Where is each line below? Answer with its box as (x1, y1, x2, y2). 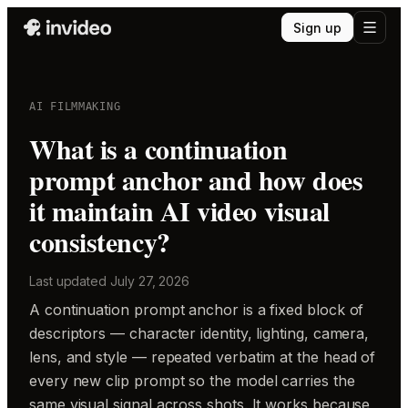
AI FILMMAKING (29, 100, 121, 113)
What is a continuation (29, 128, 288, 168)
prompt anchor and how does (29, 159, 363, 199)
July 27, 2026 (110, 273, 190, 289)
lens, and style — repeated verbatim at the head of (29, 348, 376, 366)
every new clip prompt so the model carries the (29, 372, 355, 390)
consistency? (29, 221, 170, 261)
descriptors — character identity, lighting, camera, (29, 324, 370, 342)
